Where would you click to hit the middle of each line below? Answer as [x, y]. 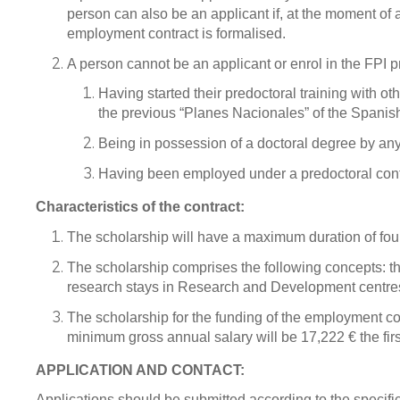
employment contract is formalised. [176, 33]
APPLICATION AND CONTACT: [140, 370]
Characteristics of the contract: [140, 207]
